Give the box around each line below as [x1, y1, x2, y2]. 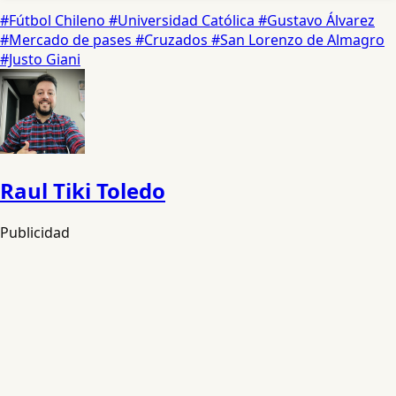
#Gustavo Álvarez [258, 11, 375, 31]
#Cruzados [135, 30, 211, 50]
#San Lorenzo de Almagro [211, 30, 385, 50]
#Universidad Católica [109, 11, 258, 31]
